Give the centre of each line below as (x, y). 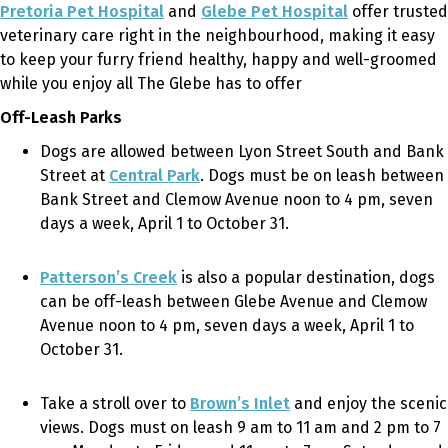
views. (64, 427)
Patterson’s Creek (108, 277)
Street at (74, 175)
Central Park (154, 175)
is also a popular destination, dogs (306, 277)
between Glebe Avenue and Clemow (294, 301)
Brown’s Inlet (240, 403)
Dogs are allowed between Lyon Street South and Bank (242, 151)
